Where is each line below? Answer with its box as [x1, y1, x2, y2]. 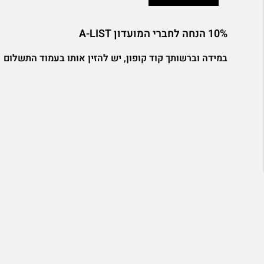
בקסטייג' [196, 26, 228, 39]
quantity [196, 40, 228, 54]
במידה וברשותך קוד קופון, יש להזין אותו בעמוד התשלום [4, 51, 227, 65]
